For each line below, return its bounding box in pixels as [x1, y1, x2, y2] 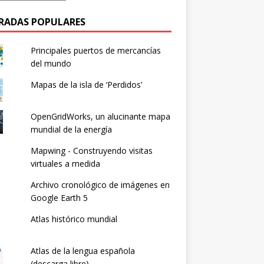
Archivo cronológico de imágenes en [30, 179, 170, 190]
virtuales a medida [30, 157, 100, 169]
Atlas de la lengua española [30, 245, 135, 256]
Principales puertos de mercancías [30, 44, 161, 56]
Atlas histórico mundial [30, 213, 117, 225]
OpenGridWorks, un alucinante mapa [30, 110, 170, 122]
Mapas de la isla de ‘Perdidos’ [30, 78, 142, 90]
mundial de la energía [30, 123, 112, 135]
